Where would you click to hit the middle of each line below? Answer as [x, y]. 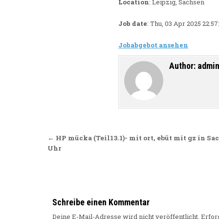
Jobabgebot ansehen [153, 45]
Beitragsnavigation [112, 139]
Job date [133, 24]
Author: [183, 66]
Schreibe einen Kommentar [101, 202]
